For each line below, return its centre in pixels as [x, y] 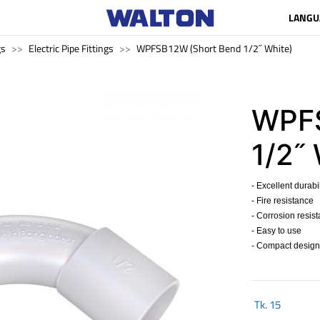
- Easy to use [276, 231]
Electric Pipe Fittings [71, 48]
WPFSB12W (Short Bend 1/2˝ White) [214, 48]
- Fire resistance [282, 201]
